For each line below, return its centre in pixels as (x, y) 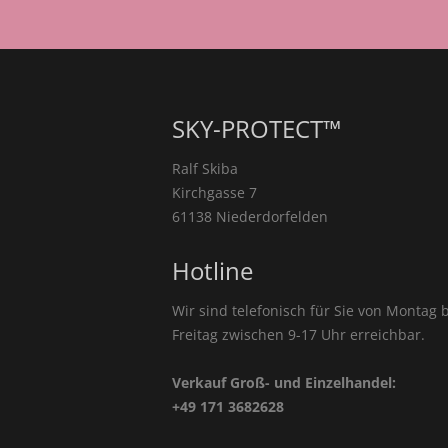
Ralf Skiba (205, 169)
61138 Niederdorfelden (250, 217)
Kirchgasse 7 (214, 193)
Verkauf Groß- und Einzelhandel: (284, 383)
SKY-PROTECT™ (256, 129)
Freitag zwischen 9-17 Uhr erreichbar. (298, 335)
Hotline (212, 271)
